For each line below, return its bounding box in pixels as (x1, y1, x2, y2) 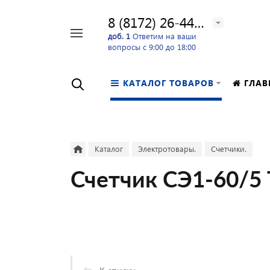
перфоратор (9, 42, 56, 53)
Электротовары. (138, 143, 196, 154)
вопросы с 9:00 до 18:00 (108, 41, 196, 52)
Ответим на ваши (130, 30, 196, 41)
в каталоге (42, 46, 85, 58)
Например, (9, 30, 51, 42)
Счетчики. (211, 143, 246, 154)
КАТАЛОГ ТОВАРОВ (123, 77, 214, 89)
